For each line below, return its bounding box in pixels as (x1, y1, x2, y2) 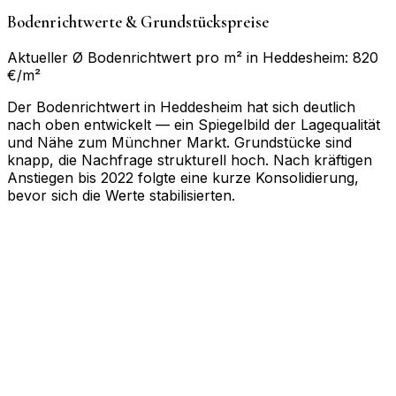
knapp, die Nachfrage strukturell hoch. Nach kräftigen (7, 151, 372, 170)
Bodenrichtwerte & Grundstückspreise (7, 12, 269, 33)
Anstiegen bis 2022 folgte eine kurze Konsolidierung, (7, 169, 359, 187)
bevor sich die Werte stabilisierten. (7, 187, 235, 205)
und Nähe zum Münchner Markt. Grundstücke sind (7, 133, 352, 152)
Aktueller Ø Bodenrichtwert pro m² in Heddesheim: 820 (7, 49, 378, 67)
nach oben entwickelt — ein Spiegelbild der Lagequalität (7, 116, 380, 134)
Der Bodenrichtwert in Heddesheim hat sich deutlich (7, 98, 355, 117)
